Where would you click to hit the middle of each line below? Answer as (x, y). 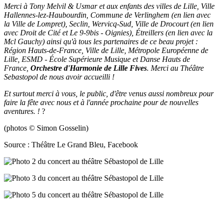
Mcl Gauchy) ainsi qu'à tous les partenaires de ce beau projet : (101, 41)
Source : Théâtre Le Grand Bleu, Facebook (71, 145)
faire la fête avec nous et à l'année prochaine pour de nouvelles (101, 102)
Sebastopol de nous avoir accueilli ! (59, 77)
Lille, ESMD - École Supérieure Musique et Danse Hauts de (97, 59)
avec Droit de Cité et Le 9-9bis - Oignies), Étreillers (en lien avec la (108, 33)
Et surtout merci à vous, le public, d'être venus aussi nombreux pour (109, 94)
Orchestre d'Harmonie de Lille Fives (89, 68)
